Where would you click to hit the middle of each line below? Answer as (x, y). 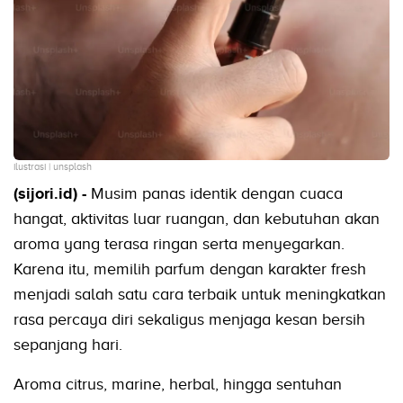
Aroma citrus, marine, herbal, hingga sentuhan (178, 385)
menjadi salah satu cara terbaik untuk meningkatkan (200, 295)
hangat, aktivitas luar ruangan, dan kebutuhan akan (197, 219)
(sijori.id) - (52, 194)
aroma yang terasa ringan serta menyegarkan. (179, 244)
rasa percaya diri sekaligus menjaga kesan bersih (189, 320)
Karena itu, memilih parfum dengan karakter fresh (190, 269)
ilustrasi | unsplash (53, 167)
